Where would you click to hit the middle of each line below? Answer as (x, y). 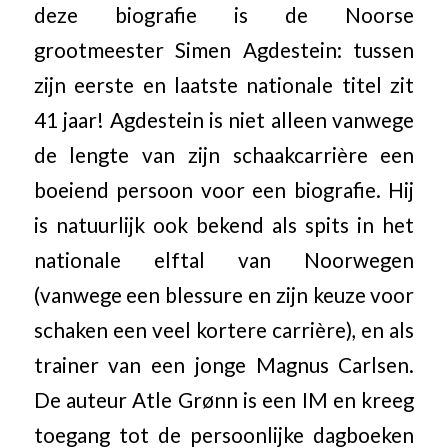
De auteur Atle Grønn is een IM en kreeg (224, 400)
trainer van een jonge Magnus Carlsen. (224, 365)
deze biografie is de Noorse (224, 15)
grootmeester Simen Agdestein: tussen (224, 50)
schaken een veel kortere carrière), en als (224, 330)
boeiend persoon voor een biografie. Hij (224, 190)
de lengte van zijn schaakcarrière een (224, 155)
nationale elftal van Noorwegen (224, 260)
